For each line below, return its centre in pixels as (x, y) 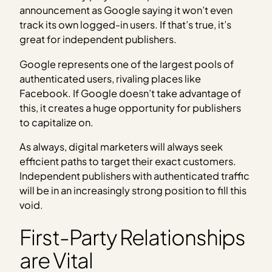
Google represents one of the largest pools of (127, 64)
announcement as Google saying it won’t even (126, 10)
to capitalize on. (57, 122)
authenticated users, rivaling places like (110, 78)
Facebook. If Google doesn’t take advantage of (131, 93)
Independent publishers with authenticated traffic (135, 176)
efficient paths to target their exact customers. (128, 161)
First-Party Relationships (133, 237)
